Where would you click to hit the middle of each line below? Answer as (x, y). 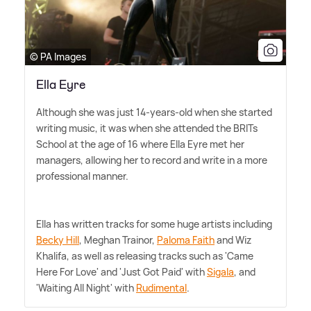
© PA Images (58, 57)
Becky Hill (58, 240)
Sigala (220, 272)
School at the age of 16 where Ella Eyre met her (140, 144)
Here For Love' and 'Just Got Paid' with (121, 272)
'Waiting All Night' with (86, 288)
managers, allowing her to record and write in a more (152, 160)
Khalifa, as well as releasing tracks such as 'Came (145, 256)
